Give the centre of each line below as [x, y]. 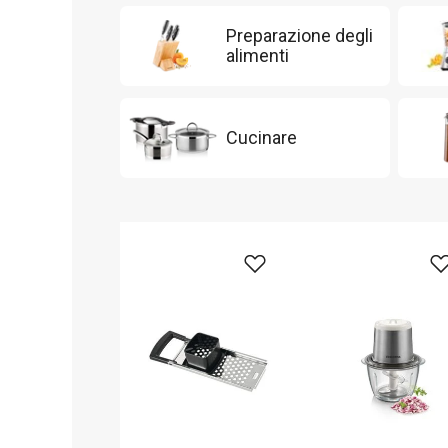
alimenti [257, 55]
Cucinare [261, 137]
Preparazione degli [299, 35]
